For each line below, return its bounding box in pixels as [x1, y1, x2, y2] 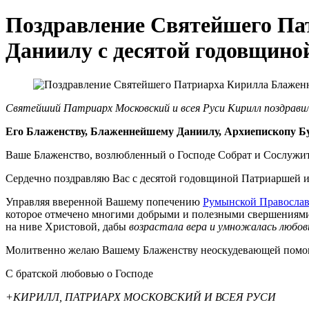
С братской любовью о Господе [6, 267, 153, 279]
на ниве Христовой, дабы [6, 220, 129, 232]
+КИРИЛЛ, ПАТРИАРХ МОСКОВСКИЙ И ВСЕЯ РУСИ [6, 290, 276, 303]
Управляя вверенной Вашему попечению [6, 195, 203, 208]
